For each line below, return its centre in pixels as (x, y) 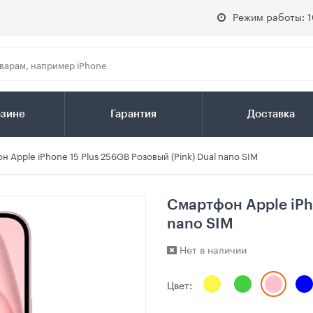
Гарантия (133, 115)
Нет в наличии (212, 249)
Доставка (271, 115)
